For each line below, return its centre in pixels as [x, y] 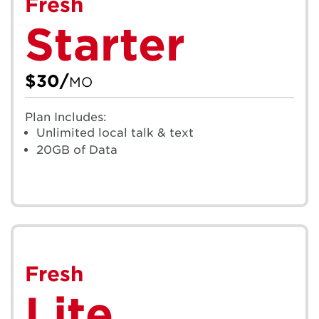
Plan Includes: [66, 117]
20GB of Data [77, 150]
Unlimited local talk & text [115, 132]
